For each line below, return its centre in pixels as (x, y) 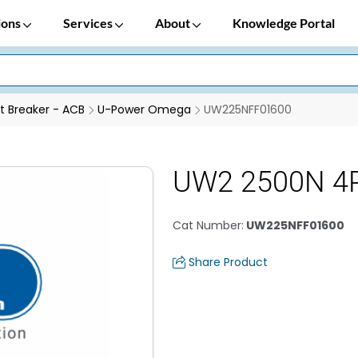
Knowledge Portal (284, 23)
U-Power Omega (144, 109)
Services (89, 23)
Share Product (228, 262)
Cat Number (207, 225)
